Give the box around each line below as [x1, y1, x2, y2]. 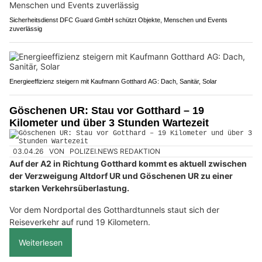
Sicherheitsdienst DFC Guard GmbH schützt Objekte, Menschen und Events [9, 16, 227, 23]
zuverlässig [9, 25, 42, 32]
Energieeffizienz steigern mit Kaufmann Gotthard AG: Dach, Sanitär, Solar [9, 77, 217, 85]
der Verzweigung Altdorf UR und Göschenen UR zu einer [9, 170, 233, 181]
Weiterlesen [19, 237, 63, 247]
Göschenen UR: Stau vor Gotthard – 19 [9, 104, 204, 116]
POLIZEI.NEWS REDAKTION [70, 146, 161, 156]
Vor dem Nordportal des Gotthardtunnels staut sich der [9, 204, 219, 215]
